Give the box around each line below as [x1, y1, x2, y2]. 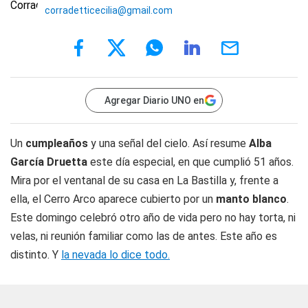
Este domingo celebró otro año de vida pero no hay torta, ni [10, 211, 296, 224]
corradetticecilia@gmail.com [45, 5, 173, 16]
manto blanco [216, 192, 287, 206]
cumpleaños [25, 137, 91, 150]
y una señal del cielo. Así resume [91, 137, 249, 150]
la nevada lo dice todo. [61, 248, 170, 261]
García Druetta [10, 155, 87, 168]
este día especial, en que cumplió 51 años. [87, 155, 294, 168]
